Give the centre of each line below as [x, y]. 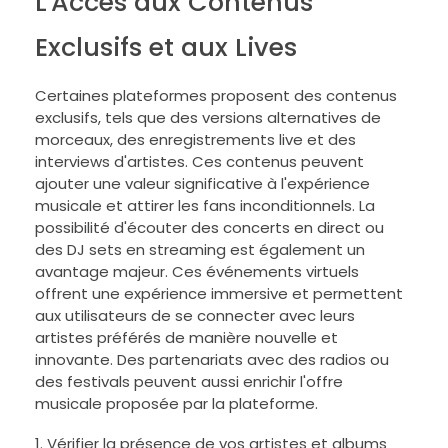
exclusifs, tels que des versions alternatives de [208, 118]
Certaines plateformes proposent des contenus [216, 96]
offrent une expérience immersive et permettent [219, 294]
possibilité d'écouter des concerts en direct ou [209, 228]
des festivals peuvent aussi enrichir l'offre [189, 382]
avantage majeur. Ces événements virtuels [197, 272]
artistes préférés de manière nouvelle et [186, 338]
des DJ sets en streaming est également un [200, 250]
